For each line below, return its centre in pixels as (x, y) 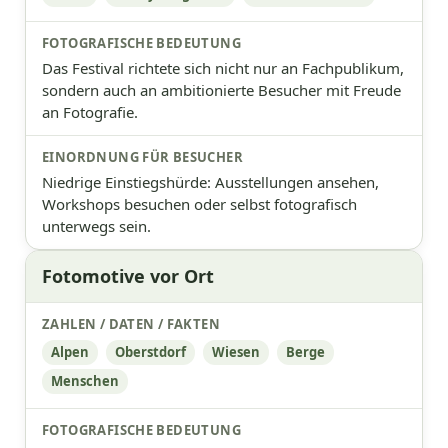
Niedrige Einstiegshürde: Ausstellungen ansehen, (210, 181)
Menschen (85, 380)
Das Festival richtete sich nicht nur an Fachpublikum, (223, 67)
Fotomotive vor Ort (128, 275)
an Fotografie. (90, 111)
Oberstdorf (150, 351)
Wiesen (236, 351)
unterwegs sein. (96, 225)
